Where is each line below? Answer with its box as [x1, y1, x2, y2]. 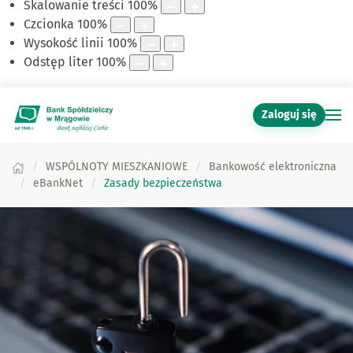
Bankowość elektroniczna [209, 160, 336, 174]
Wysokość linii [24, 35, 104, 51]
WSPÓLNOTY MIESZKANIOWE [46, 160, 188, 174]
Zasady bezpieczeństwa [104, 176, 222, 191]
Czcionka [24, 17, 74, 32]
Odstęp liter [24, 54, 93, 70]
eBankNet [33, 176, 83, 191]
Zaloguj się [262, 108, 317, 122]
